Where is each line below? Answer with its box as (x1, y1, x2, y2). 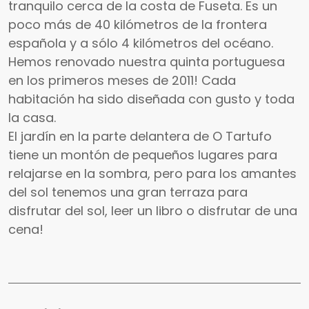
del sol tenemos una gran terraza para (8, 183, 248, 201)
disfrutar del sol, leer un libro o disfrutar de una (8, 201, 297, 219)
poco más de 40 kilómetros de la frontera (8, 15, 267, 33)
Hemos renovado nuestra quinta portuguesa (8, 52, 285, 70)
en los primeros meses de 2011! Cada (8, 71, 236, 89)
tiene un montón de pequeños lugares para (8, 146, 277, 163)
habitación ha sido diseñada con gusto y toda (8, 90, 295, 108)
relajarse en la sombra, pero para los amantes (8, 164, 297, 182)
